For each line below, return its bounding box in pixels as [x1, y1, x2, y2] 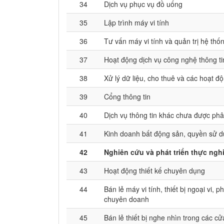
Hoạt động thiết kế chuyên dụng [104, 165, 205, 175]
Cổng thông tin [104, 91, 150, 101]
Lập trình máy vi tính [104, 17, 169, 27]
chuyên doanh [104, 194, 149, 204]
